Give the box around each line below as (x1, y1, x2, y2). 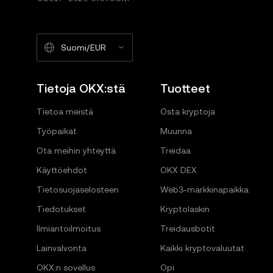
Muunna (160, 126, 192, 136)
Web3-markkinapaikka (160, 185, 249, 195)
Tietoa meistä (37, 107, 93, 117)
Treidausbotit (160, 224, 215, 234)
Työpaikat (37, 126, 77, 136)
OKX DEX (160, 165, 197, 175)
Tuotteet (160, 81, 210, 96)
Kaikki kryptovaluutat (160, 243, 244, 253)
